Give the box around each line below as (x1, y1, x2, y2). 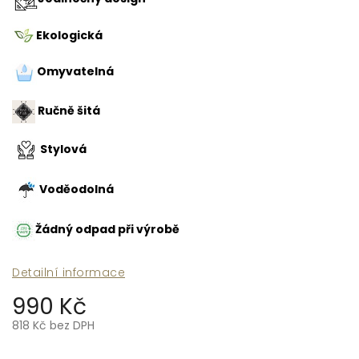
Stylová (38, 140, 87, 157)
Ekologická (36, 26, 103, 43)
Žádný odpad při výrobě (35, 220, 179, 237)
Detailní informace (12, 264, 125, 280)
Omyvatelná (37, 63, 114, 79)
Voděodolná (39, 180, 114, 197)
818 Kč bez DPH (12, 317, 95, 333)
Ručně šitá (35, 102, 100, 119)
